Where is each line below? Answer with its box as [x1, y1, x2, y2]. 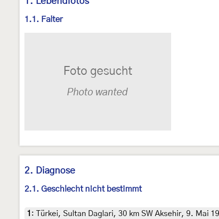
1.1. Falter [24, 15, 63, 24]
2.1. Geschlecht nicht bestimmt [24, 185, 142, 194]
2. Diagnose [24, 166, 75, 176]
